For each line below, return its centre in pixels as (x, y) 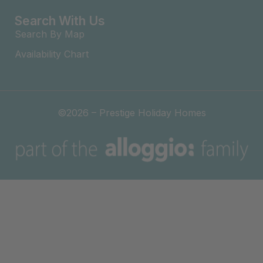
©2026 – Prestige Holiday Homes (131, 112)
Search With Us (60, 21)
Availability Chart (52, 54)
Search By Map (50, 34)
